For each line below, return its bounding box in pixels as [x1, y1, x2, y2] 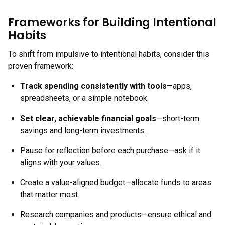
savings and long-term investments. [20, 126, 146, 135]
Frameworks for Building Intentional [8, 15, 216, 30]
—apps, [167, 81, 192, 91]
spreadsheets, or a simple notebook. [20, 93, 149, 103]
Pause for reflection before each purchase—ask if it [20, 146, 200, 155]
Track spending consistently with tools [20, 81, 167, 91]
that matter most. [20, 190, 79, 199]
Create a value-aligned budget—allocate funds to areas [20, 178, 211, 187]
